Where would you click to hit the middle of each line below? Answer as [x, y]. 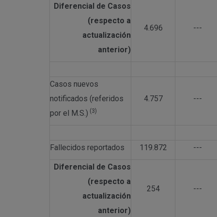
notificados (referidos [87, 98]
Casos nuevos [74, 84]
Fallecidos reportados [87, 147]
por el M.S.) [69, 113]
